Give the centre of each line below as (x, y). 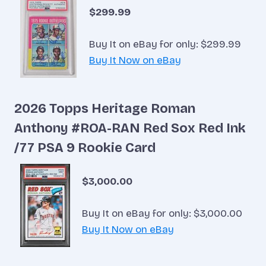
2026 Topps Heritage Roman (105, 108)
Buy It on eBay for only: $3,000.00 (162, 213)
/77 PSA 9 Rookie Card (85, 148)
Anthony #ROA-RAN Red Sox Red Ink (130, 128)
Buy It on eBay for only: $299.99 (165, 45)
